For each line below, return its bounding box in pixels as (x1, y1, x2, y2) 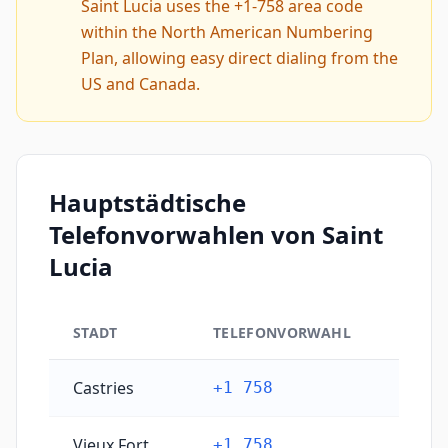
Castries (73, 377, 134, 399)
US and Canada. (81, 73, 200, 95)
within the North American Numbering (81, 21, 373, 43)
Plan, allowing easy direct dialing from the (81, 47, 398, 69)
